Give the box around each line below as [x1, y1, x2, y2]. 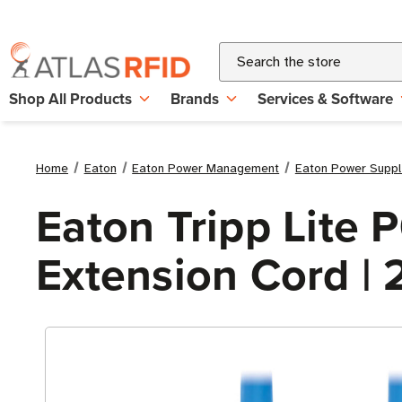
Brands [170, 88, 219, 109]
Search [219, 44, 262, 62]
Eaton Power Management [132, 161, 280, 176]
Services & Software [258, 88, 393, 109]
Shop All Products [9, 88, 132, 109]
